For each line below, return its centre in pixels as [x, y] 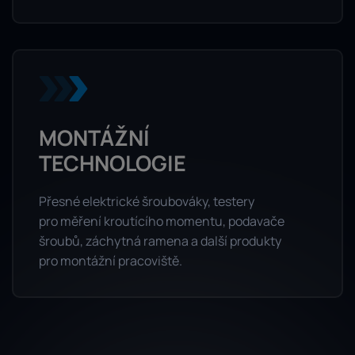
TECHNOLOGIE [113, 162]
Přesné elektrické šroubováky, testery [147, 201]
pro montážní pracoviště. [111, 260]
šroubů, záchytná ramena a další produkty [160, 240]
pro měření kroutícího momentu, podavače [162, 221]
